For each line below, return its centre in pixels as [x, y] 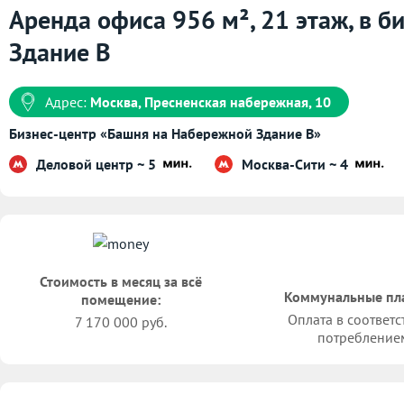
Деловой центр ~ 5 [98, 164]
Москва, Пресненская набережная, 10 [211, 102]
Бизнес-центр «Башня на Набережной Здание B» [165, 134]
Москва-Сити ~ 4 [297, 164]
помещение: [121, 300]
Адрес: [68, 102]
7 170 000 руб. [121, 322]
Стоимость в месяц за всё [121, 282]
